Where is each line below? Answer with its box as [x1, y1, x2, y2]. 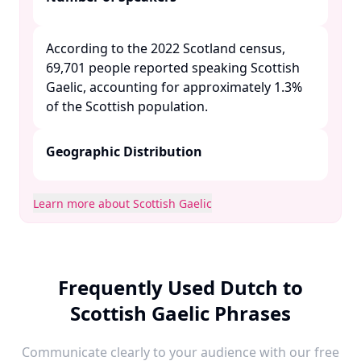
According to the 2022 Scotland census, [46, 39, 285, 57]
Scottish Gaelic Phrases [70, 300, 291, 326]
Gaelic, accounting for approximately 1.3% [46, 78, 302, 96]
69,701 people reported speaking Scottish [46, 59, 300, 77]
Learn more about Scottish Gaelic [33, 196, 212, 211]
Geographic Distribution [46, 143, 202, 160]
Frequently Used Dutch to [58, 274, 303, 301]
